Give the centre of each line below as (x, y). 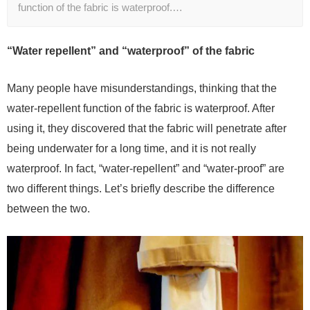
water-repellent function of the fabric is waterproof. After (141, 109)
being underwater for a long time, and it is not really (131, 149)
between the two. (48, 209)
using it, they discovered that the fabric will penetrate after (147, 129)
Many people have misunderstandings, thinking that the (142, 89)
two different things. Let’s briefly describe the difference (141, 189)
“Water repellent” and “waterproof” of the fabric (131, 51)
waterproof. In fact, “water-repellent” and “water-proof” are (146, 169)
